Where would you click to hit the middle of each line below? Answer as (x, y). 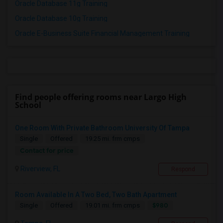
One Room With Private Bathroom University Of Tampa (102, 128)
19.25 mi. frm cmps (112, 139)
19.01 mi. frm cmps (112, 206)
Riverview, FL (40, 169)
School (28, 105)
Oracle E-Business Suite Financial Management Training (102, 34)
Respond (183, 169)
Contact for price (47, 151)
